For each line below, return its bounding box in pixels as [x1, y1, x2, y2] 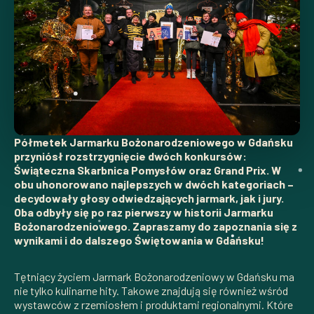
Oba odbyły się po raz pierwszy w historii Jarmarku [14, 205, 273, 219]
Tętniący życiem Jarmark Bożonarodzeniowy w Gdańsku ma [14, 269, 294, 283]
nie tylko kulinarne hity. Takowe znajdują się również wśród [14, 283, 288, 297]
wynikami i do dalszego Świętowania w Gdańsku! [14, 233, 264, 247]
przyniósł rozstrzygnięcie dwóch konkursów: [14, 149, 247, 163]
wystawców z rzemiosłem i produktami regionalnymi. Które [14, 297, 293, 311]
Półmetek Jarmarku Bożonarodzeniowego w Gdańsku [14, 135, 293, 149]
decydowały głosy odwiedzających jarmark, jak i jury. [14, 191, 284, 205]
